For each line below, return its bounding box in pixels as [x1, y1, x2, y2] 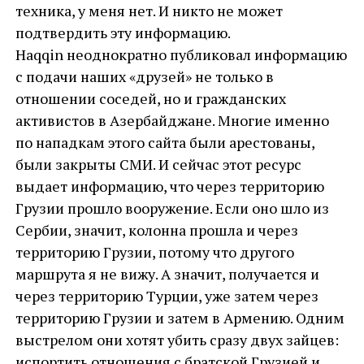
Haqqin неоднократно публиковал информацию [15, 45, 347, 64]
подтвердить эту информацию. [15, 23, 230, 42]
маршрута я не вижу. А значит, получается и [15, 264, 319, 284]
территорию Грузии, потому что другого [15, 242, 294, 262]
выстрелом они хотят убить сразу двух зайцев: [15, 330, 339, 349]
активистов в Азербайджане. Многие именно [15, 110, 329, 130]
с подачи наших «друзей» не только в [15, 67, 274, 86]
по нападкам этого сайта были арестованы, [15, 132, 314, 152]
